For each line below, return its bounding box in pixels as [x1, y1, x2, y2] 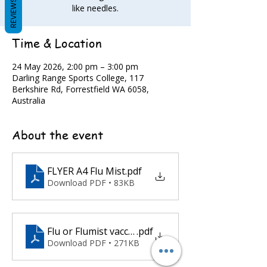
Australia [12, 95, 45, 106]
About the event [12, 127, 103, 143]
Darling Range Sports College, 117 [12, 72, 144, 83]
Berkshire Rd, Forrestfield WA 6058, [12, 83, 149, 95]
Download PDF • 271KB [47, 237, 139, 249]
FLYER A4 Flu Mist [47, 164, 125, 178]
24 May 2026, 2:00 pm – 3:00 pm [12, 61, 138, 72]
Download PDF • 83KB [47, 177, 135, 188]
